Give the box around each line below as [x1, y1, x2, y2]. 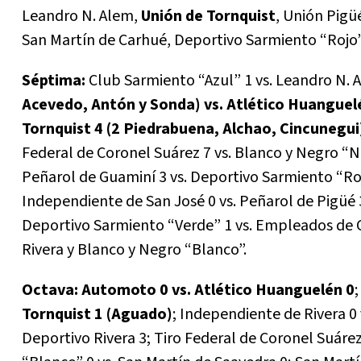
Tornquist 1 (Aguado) [22, 303, 172, 326]
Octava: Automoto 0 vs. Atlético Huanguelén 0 [22, 279, 355, 302]
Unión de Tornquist [141, 5, 276, 28]
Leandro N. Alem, [22, 5, 141, 28]
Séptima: [22, 69, 85, 93]
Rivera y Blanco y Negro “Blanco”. [22, 239, 247, 262]
